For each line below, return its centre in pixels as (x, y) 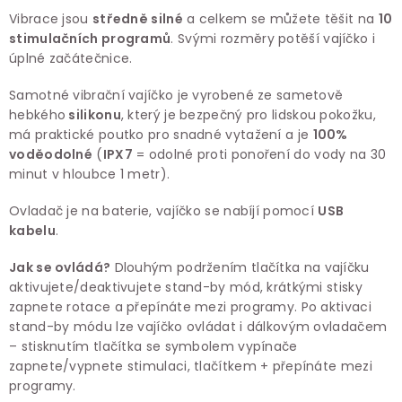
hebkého (38, 114)
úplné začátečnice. (71, 58)
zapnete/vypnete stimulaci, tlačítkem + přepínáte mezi (191, 366)
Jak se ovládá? (60, 267)
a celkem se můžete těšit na (280, 18)
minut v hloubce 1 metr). (90, 174)
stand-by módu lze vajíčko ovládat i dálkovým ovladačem (198, 326)
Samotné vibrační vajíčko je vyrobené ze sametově (176, 95)
